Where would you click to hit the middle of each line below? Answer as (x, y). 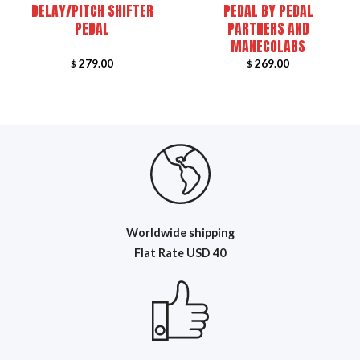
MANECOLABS (268, 46)
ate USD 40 (196, 253)
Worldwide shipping (180, 233)
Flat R (150, 253)
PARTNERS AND (268, 28)
